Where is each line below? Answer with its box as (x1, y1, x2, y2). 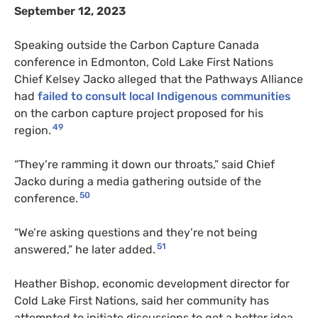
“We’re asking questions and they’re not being (14, 225, 258, 239)
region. (14, 123, 51, 137)
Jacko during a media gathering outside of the (14, 174, 261, 188)
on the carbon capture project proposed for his (14, 106, 263, 120)
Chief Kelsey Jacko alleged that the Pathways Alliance (14, 72, 303, 86)
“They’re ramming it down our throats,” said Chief (14, 157, 275, 171)
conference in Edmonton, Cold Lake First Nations (14, 55, 273, 69)
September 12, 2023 (14, 4, 126, 18)
